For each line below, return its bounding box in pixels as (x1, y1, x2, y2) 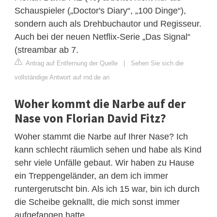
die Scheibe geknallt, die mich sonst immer (15, 197, 180, 207)
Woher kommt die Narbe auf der (15, 95, 186, 111)
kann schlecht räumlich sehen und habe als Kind (15, 144, 201, 155)
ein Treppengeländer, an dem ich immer (15, 170, 168, 181)
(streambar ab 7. (15, 45, 78, 55)
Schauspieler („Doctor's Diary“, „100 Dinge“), (15, 5, 186, 15)
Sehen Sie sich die (131, 59, 184, 67)
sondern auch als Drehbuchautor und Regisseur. (15, 18, 201, 29)
